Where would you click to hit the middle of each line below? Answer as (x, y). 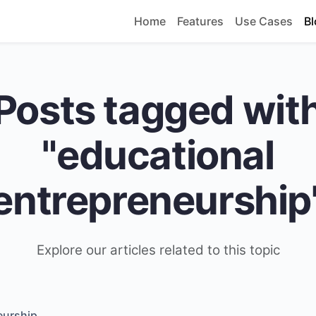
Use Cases (264, 21)
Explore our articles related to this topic (158, 250)
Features (200, 21)
